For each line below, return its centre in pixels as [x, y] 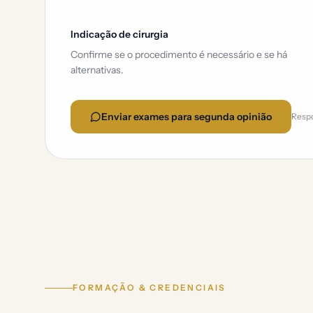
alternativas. [97, 70]
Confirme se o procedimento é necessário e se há [179, 54]
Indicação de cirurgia [119, 34]
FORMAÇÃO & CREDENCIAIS [150, 287]
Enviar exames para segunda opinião [187, 117]
